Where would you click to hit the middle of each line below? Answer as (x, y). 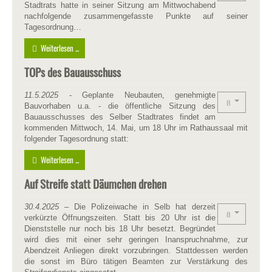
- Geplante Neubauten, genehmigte (137, 95)
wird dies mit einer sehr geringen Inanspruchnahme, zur (136, 239)
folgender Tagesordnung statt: (76, 138)
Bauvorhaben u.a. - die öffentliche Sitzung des (120, 106)
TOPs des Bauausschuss (73, 72)
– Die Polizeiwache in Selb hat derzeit (140, 206)
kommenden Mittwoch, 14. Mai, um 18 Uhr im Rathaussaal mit (136, 127)
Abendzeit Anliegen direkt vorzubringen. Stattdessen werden (136, 250)
